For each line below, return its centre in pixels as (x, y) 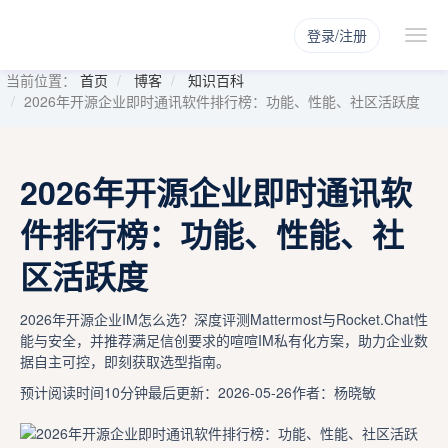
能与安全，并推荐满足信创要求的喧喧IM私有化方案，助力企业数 (224, 340)
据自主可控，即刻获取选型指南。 (125, 361)
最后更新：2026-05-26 (220, 392)
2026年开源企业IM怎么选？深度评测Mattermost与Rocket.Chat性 (224, 319)
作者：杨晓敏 (334, 392)
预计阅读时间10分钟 (84, 392)
